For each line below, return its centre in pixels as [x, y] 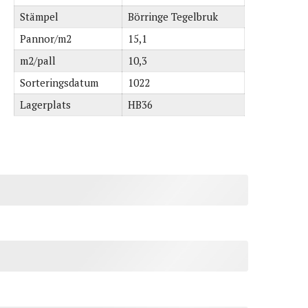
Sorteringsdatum [59, 82]
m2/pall [38, 60]
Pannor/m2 [46, 38]
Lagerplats [46, 104]
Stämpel [40, 16]
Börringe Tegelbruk [173, 16]
